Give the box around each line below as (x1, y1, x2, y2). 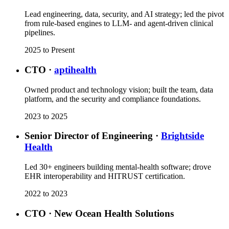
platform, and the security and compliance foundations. (25, 94, 201, 103)
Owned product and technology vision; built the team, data (25, 85, 213, 94)
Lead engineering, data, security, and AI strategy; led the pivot (25, 10, 224, 19)
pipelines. (25, 28, 55, 37)
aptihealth (54, 64, 97, 76)
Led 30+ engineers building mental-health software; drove (25, 163, 211, 172)
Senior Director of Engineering (25, 130, 153, 142)
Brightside (161, 130, 204, 142)
